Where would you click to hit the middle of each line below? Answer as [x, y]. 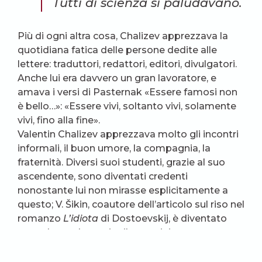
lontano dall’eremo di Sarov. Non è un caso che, [128, 247]
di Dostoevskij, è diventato [163, 218]
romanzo [40, 218]
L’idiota [81, 218]
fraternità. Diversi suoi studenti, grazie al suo [121, 162]
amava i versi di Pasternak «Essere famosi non [127, 92]
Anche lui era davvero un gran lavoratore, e [117, 78]
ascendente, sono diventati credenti [103, 176]
